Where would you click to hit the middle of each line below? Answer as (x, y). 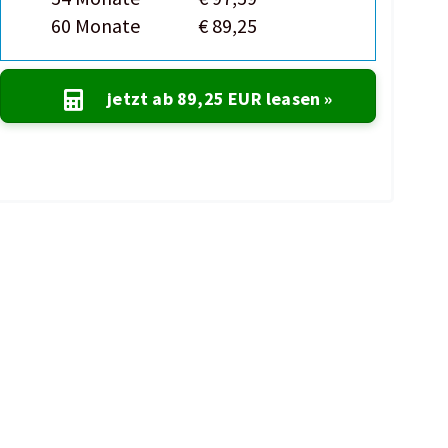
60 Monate (96, 25)
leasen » (297, 98)
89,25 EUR (219, 98)
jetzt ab (142, 98)
